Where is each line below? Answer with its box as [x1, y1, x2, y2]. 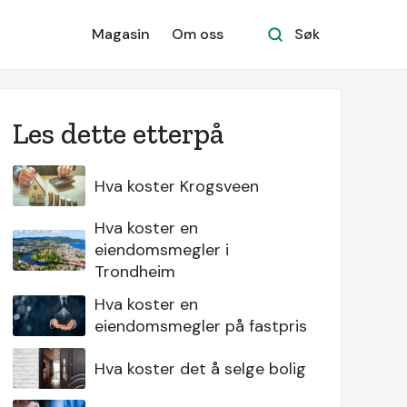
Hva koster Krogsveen [94, 174, 259, 197]
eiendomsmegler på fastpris [94, 315, 307, 337]
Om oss [172, 25, 223, 44]
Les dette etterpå [12, 116, 224, 151]
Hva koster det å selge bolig [94, 357, 306, 380]
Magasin [92, 25, 150, 44]
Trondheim [94, 261, 175, 283]
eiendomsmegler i [94, 239, 229, 261]
